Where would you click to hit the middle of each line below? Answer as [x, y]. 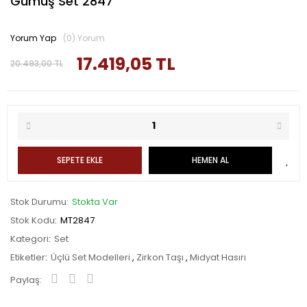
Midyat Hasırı [218, 257]
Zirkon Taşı [161, 257]
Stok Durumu [38, 201]
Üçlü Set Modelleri [91, 257]
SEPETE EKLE [79, 160]
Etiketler [28, 257]
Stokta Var [95, 201]
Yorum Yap [33, 38]
